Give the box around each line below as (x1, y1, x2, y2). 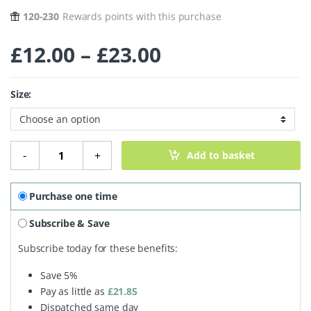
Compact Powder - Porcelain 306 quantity (38, 140, 235, 153)
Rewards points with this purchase (62, 10, 221, 24)
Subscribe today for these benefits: (18, 241, 178, 255)
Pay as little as (40, 284, 108, 298)
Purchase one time (28, 189, 117, 203)
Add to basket (187, 149, 255, 162)
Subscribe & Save (28, 216, 110, 230)
